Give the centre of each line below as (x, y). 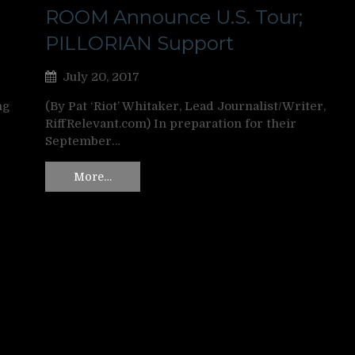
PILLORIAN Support (139, 44)
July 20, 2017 (101, 77)
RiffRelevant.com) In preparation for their (171, 124)
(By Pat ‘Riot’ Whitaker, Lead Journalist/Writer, (185, 107)
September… (83, 141)
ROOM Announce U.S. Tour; (174, 17)
